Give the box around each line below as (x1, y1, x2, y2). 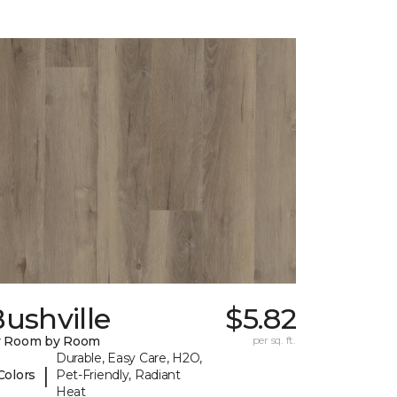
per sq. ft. (252, 333, 296, 347)
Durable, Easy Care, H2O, (55, 350, 203, 367)
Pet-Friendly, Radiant (55, 367, 181, 384)
